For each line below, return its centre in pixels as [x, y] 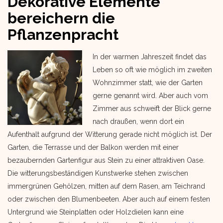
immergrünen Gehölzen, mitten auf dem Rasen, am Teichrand [106, 186]
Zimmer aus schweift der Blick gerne [152, 109]
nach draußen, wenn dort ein [138, 121]
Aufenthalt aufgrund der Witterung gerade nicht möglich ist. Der [110, 134]
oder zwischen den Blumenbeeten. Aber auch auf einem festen [109, 199]
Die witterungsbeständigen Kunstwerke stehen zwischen [98, 173]
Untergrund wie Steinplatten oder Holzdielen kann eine [96, 212]
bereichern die [61, 18]
